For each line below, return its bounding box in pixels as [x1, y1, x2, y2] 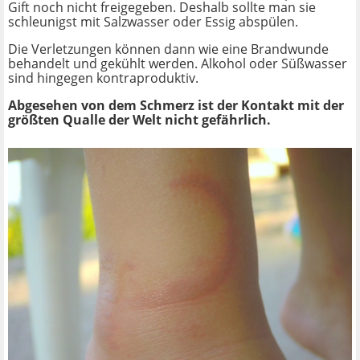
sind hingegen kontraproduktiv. [8, 69, 198, 88]
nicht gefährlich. [165, 111, 271, 129]
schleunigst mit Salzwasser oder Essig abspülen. [8, 13, 298, 31]
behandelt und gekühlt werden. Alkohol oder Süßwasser [8, 55, 347, 73]
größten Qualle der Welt [8, 111, 165, 129]
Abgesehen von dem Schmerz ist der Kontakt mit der [8, 96, 344, 115]
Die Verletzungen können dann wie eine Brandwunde [8, 40, 329, 59]
